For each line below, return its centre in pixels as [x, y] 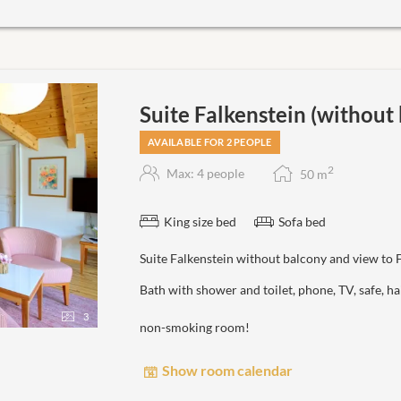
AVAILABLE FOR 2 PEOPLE [210, 141]
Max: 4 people [205, 173]
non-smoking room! [195, 328]
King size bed [200, 222]
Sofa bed [302, 222]
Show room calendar [227, 370]
